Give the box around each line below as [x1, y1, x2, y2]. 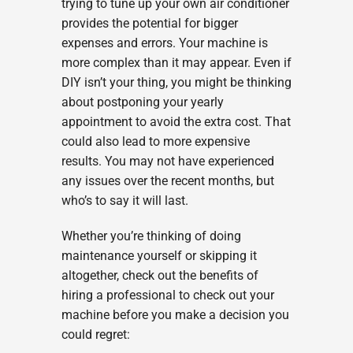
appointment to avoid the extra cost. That [61, 114, 291, 130]
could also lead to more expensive [61, 134, 250, 150]
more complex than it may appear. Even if [61, 55, 292, 71]
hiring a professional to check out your [61, 288, 274, 303]
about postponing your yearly [61, 95, 224, 110]
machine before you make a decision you [61, 307, 289, 323]
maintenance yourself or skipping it [61, 248, 257, 264]
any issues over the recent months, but [61, 173, 274, 189]
